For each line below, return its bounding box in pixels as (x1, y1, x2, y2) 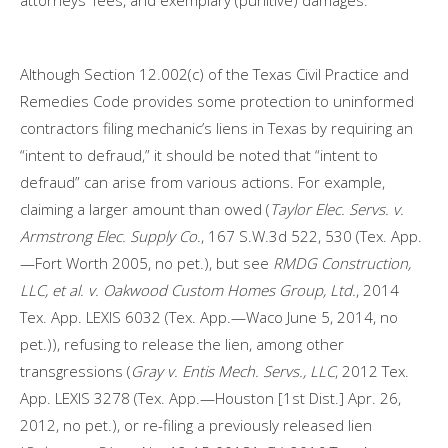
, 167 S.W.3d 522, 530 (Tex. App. (201, 226, 422, 246)
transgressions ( (20, 361, 131, 381)
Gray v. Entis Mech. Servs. (131, 361, 303, 381)
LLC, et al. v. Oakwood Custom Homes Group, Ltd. (20, 280, 356, 300)
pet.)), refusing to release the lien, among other (20, 334, 344, 354)
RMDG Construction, (273, 253, 411, 273)
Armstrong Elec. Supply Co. (20, 226, 201, 246)
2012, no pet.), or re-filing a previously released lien (20, 415, 372, 435)
